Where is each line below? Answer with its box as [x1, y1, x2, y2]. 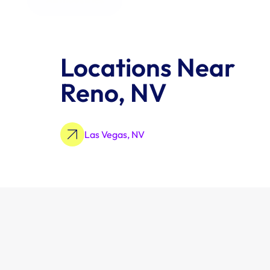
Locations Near [60, 51, 235, 83]
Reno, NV [60, 77, 167, 108]
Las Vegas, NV [84, 128, 145, 140]
